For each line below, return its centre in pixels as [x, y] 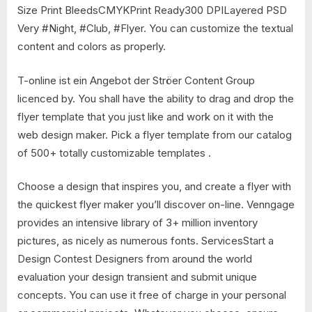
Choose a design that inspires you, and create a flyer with [154, 187]
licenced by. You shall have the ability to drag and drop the [156, 98]
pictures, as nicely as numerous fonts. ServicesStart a [146, 241]
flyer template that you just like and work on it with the [146, 116]
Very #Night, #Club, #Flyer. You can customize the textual [155, 29]
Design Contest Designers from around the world [135, 259]
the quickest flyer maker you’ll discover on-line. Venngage [156, 205]
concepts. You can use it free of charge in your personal [152, 295]
